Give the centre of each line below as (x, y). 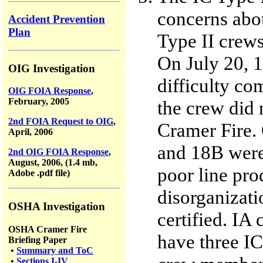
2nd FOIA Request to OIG (61, 122)
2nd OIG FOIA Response (58, 152)
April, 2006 (31, 132)
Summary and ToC (55, 250)
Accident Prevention (57, 19)
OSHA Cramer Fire (48, 229)
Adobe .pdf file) (39, 173)
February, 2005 (39, 102)
